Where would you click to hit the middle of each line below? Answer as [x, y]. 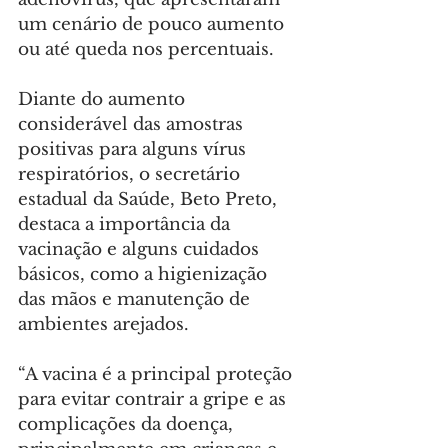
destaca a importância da [126, 225]
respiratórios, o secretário [131, 175]
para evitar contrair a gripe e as [154, 400]
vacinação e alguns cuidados [141, 250]
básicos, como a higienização [145, 275]
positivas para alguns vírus [134, 150]
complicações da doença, [128, 425]
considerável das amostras [133, 125]
